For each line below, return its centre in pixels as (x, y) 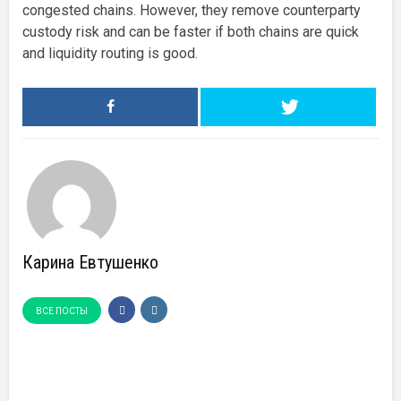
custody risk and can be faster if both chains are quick (191, 31)
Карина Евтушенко (90, 262)
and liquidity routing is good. (110, 53)
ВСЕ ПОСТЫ (62, 311)
